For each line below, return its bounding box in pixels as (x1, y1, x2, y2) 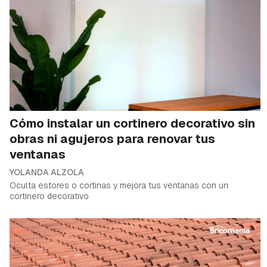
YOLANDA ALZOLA (10, 167, 84, 178)
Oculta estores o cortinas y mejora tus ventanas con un (10, 180, 228, 191)
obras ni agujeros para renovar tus (10, 131, 215, 147)
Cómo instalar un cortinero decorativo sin (10, 116, 255, 132)
